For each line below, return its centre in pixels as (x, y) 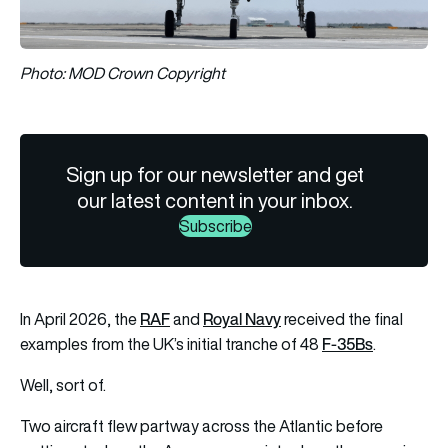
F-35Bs (347, 343)
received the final (342, 318)
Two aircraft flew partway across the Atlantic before (201, 425)
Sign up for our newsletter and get (215, 174)
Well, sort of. (63, 384)
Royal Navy (242, 318)
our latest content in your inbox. (215, 200)
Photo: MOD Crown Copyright (122, 72)
